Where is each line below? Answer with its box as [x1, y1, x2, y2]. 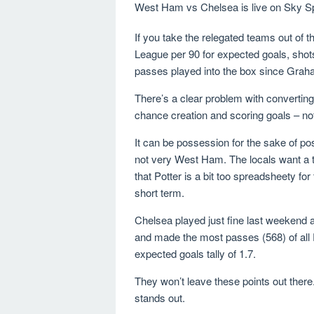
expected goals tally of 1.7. [135, 246, 256, 261]
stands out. [135, 290, 185, 306]
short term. [135, 185, 184, 200]
